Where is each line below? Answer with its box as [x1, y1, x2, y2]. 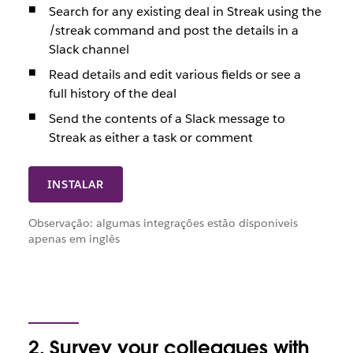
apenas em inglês [28, 232, 120, 247]
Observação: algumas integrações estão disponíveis [28, 216, 298, 231]
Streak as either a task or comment [48, 129, 253, 147]
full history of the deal [48, 85, 176, 102]
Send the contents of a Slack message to [48, 110, 285, 128]
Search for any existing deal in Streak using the [48, 3, 321, 20]
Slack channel [48, 41, 129, 58]
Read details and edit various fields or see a [48, 66, 301, 84]
